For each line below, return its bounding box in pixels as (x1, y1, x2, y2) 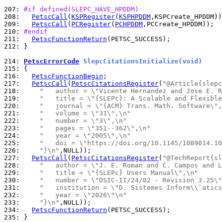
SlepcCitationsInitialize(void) (79, 57, 202, 65)
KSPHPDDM (119, 13, 151, 20)
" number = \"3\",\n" (40, 117, 127, 124)
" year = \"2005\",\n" (40, 132, 131, 139)
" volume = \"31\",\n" (40, 110, 131, 117)
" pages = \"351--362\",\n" (40, 124, 151, 132)
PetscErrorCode (24, 57, 79, 65)
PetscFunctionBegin (32, 72, 103, 80)
